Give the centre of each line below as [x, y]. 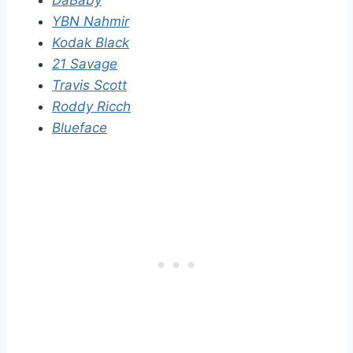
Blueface [80, 128]
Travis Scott [89, 85]
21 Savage [85, 64]
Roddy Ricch [91, 107]
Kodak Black [91, 43]
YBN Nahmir [91, 22]
